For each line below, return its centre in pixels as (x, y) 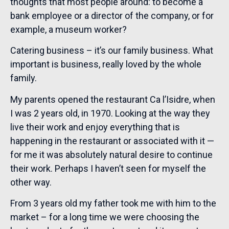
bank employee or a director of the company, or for (112, 16)
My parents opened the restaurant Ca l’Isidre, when (113, 99)
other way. (31, 182)
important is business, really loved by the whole (106, 64)
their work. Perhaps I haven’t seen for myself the (108, 168)
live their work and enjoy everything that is (95, 127)
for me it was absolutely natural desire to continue (111, 154)
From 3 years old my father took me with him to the (113, 203)
